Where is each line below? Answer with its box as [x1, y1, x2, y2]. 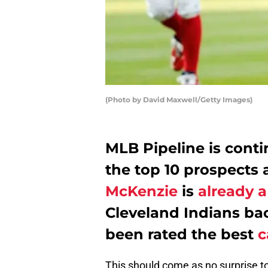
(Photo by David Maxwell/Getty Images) [105, 95, 252, 105]
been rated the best [105, 226, 258, 243]
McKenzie [105, 182, 178, 200]
